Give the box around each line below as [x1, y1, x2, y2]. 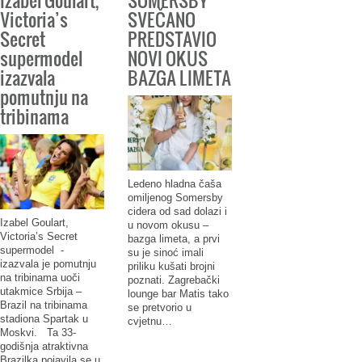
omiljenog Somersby [127, 192, 223, 204]
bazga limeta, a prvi [127, 233, 220, 246]
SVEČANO [127, 5, 196, 32]
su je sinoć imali [127, 246, 204, 259]
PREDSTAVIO [127, 24, 217, 52]
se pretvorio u [127, 301, 192, 314]
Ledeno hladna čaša [127, 178, 221, 191]
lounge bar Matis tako [127, 288, 229, 301]
